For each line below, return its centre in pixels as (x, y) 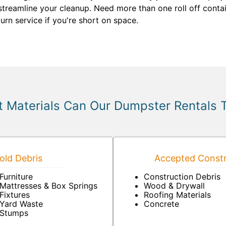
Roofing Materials (177, 195)
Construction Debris (182, 177)
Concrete (161, 204)
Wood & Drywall (174, 186)
